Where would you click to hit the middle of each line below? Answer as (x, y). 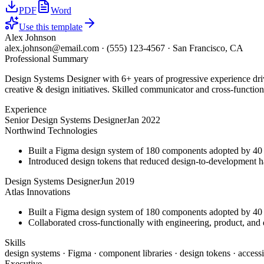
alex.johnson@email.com (52, 48)
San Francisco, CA (208, 48)
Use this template (51, 27)
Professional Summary (47, 59)
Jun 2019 (117, 181)
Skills (15, 242)
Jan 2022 (143, 120)
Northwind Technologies (51, 131)
